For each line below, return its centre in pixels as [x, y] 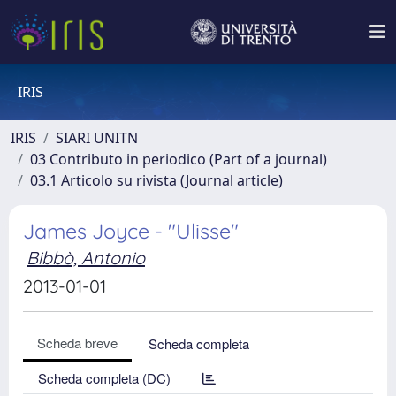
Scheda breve [77, 343]
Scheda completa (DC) [104, 378]
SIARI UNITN [97, 138]
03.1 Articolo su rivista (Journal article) [156, 180]
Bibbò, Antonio [86, 258]
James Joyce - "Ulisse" [131, 231]
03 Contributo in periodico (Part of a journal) [179, 159]
